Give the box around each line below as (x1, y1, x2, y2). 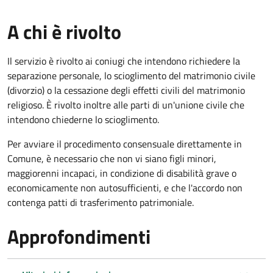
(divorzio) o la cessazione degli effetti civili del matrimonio (7, 82, 245, 97)
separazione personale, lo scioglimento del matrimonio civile (7, 68, 255, 83)
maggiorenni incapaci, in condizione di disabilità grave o (7, 165, 236, 180)
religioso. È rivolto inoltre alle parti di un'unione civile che (7, 97, 244, 112)
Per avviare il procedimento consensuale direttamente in (7, 136, 242, 151)
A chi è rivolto (7, 16, 121, 46)
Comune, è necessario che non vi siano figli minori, (7, 151, 216, 166)
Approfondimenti (7, 221, 151, 251)
